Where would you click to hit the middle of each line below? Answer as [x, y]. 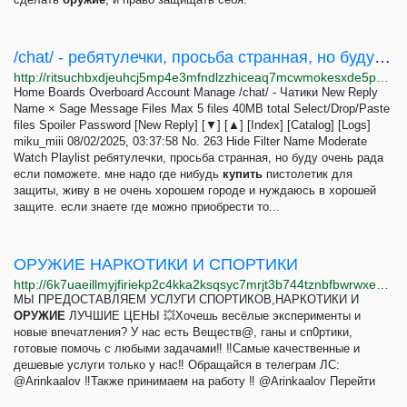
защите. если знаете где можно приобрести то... [147, 207]
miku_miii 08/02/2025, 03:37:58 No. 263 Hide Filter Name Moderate [190, 141]
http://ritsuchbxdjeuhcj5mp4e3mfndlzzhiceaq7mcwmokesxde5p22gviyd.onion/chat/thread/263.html [382, 77]
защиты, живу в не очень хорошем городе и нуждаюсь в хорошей [195, 190]
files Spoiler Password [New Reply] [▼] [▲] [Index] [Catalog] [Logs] [192, 125]
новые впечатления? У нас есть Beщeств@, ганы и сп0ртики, [183, 332]
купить [243, 174]
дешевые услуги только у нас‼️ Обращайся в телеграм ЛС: [177, 365]
